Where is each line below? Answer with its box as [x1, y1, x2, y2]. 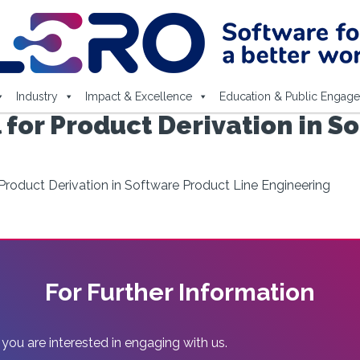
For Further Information [45, 278, 315, 306]
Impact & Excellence [84, 90, 192, 103]
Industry [15, 90, 58, 103]
